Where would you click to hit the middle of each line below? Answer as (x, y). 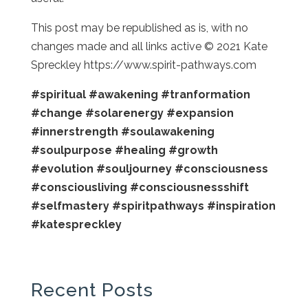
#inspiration (241, 206)
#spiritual (58, 94)
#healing (140, 150)
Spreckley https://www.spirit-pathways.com (143, 65)
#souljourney (134, 168)
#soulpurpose (71, 150)
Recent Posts (92, 289)
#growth (193, 150)
